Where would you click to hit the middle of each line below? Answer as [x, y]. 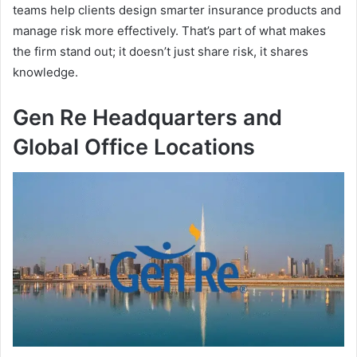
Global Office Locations [134, 147]
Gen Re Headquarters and [147, 117]
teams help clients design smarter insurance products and [177, 10]
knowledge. [45, 72]
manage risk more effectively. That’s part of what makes [169, 30]
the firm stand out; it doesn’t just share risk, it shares [161, 51]
